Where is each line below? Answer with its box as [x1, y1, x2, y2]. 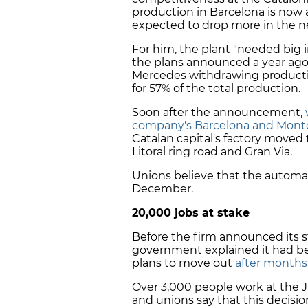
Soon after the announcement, [132, 106, 305, 120]
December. [132, 182, 196, 196]
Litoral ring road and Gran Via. [132, 145, 295, 159]
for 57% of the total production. [132, 82, 303, 96]
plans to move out [132, 256, 235, 270]
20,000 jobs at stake [132, 206, 250, 220]
